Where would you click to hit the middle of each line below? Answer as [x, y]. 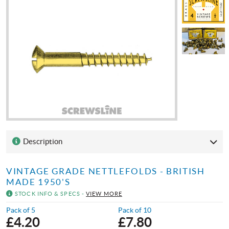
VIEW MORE [104, 193]
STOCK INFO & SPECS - [50, 193]
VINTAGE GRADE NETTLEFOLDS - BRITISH [106, 171]
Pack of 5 [21, 210]
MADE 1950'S [38, 182]
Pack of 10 [135, 210]
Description [41, 142]
